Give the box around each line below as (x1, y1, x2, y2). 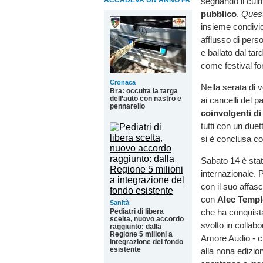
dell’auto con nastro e (110, 95, 181, 103)
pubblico (201, 9, 237, 19)
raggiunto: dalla (110, 222, 161, 231)
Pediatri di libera (110, 207, 164, 215)
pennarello (110, 102, 145, 110)
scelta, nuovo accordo (110, 215, 184, 223)
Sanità (110, 199, 129, 206)
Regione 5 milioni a (110, 230, 173, 238)
